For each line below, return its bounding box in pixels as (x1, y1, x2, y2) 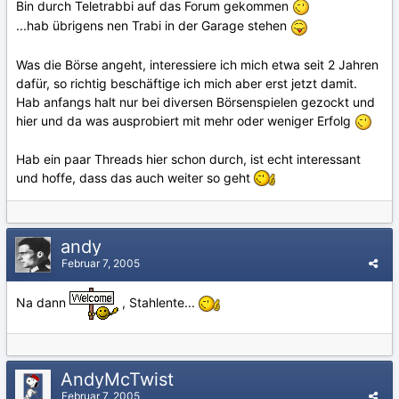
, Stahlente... (118, 294, 199, 310)
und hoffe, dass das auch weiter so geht (16, 169, 254, 185)
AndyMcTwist (61, 369, 179, 390)
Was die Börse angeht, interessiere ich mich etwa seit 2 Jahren (16, 56, 379, 72)
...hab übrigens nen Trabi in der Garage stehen (16, 18, 290, 34)
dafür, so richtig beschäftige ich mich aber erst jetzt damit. (16, 75, 357, 91)
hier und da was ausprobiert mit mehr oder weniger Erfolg (16, 112, 354, 128)
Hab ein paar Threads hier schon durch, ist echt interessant (16, 151, 361, 167)
